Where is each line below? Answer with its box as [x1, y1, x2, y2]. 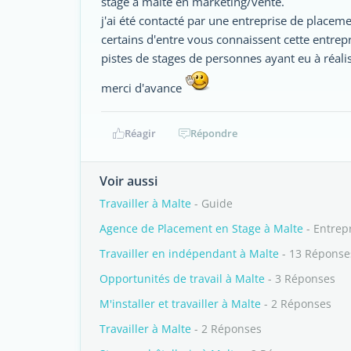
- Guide [191, 196, 233, 211]
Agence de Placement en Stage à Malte [100, 221, 303, 236]
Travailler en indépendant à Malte [100, 246, 279, 261]
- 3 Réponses [265, 271, 335, 286]
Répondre [190, 126, 237, 140]
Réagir [124, 126, 156, 140]
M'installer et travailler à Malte [100, 296, 261, 311]
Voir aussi [100, 172, 157, 190]
